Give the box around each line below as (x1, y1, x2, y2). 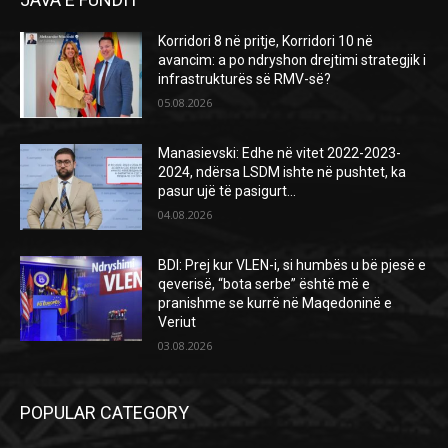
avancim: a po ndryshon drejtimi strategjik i (158, 52, 427, 69)
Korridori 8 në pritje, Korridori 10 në (158, 33, 374, 50)
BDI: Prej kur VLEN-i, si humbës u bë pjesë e (158, 256, 427, 273)
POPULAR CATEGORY (20, 401, 189, 423)
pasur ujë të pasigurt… (158, 183, 297, 200)
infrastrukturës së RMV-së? (158, 71, 332, 88)
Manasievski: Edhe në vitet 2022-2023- (158, 145, 402, 162)
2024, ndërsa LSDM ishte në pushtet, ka (158, 164, 407, 181)
